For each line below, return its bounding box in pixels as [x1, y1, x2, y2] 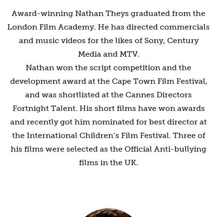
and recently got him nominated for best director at [10, 117, 207, 126]
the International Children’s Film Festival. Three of [12, 130, 205, 140]
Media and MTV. [77, 49, 139, 59]
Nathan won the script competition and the [26, 62, 191, 72]
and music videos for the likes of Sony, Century [18, 35, 199, 45]
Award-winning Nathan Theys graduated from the [12, 8, 205, 18]
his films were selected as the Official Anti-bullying [11, 144, 206, 154]
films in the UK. [79, 157, 138, 167]
